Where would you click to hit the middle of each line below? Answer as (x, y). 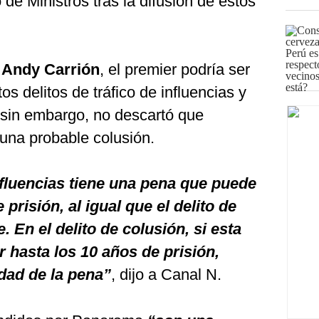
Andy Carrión (51, 69)
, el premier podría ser (175, 69)
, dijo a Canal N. (166, 274)
